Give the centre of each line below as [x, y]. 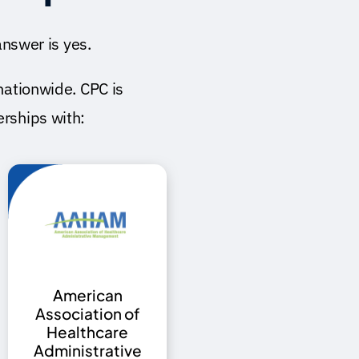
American [87, 295]
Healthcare [88, 332]
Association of [87, 314]
